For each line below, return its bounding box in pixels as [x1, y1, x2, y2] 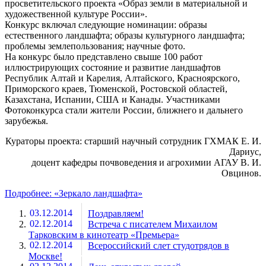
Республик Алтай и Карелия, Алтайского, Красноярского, [5, 72, 240, 83]
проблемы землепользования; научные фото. [5, 40, 185, 51]
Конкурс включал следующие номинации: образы [5, 19, 207, 30]
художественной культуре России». [5, 8, 147, 19]
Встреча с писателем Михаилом [88, 218, 217, 229]
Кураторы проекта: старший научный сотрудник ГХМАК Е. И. [5, 135, 261, 146]
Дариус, [229, 146, 261, 157]
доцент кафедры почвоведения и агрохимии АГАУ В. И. [31, 157, 261, 167]
